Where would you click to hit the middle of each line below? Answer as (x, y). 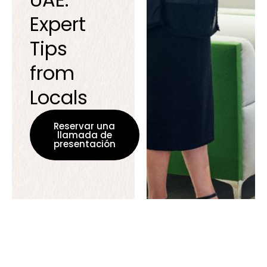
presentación (84, 144)
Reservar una (85, 126)
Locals (58, 98)
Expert (58, 24)
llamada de (84, 135)
